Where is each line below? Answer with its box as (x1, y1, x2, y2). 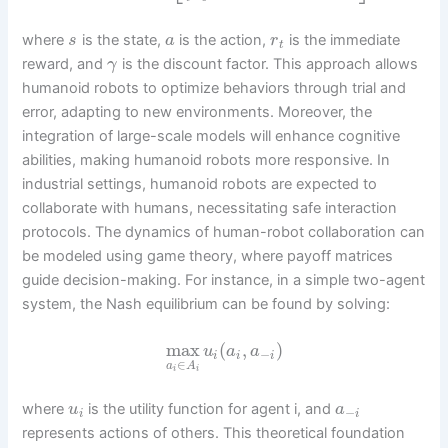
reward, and (22, 54, 108, 73)
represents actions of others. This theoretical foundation (22, 424, 406, 443)
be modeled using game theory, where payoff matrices (22, 246, 394, 265)
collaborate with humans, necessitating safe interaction (22, 198, 398, 217)
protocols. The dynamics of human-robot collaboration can (22, 222, 426, 241)
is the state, (78, 30, 166, 49)
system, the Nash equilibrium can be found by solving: (22, 294, 391, 313)
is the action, (175, 30, 271, 49)
